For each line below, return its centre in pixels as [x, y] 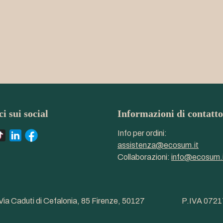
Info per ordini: [142, 133]
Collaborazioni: [144, 157]
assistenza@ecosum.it [158, 145]
